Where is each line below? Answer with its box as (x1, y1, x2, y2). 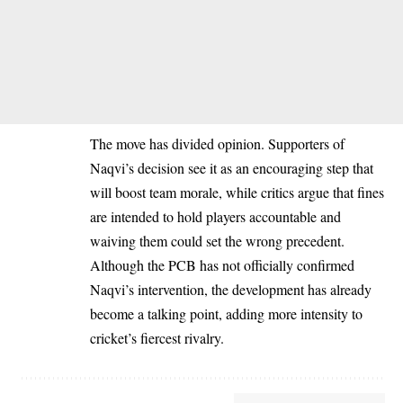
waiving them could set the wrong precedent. (90, 231, 345, 250)
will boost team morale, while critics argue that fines (90, 183, 384, 201)
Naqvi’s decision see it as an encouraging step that (90, 158, 373, 177)
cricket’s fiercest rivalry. (90, 328, 224, 347)
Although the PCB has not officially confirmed (90, 255, 354, 274)
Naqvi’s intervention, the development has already (90, 280, 372, 299)
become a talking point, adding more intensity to (90, 304, 363, 323)
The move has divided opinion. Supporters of (90, 134, 345, 153)
